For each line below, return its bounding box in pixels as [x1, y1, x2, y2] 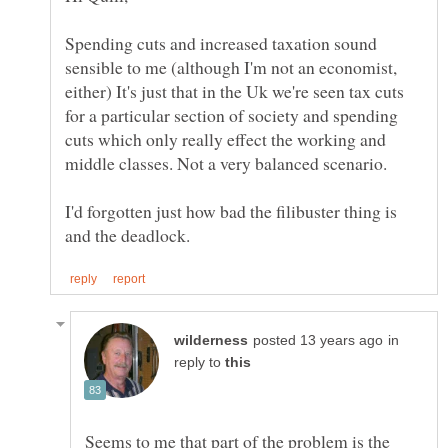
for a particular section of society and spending [65, 102, 398, 127]
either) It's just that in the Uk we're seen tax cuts [65, 78, 404, 103]
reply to [174, 354, 225, 370]
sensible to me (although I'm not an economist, [65, 54, 397, 79]
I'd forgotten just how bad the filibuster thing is [65, 198, 397, 223]
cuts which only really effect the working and [65, 126, 386, 151]
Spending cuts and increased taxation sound [65, 30, 377, 55]
